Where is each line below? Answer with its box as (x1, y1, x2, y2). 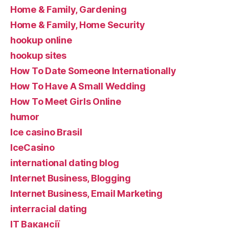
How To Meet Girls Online (10, 96, 121, 107)
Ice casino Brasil (10, 126, 82, 138)
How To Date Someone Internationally (10, 65, 176, 76)
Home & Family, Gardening (10, 4, 127, 15)
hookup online (10, 34, 72, 45)
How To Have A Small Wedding (10, 80, 146, 91)
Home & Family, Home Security (10, 19, 145, 30)
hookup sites (10, 50, 66, 61)
